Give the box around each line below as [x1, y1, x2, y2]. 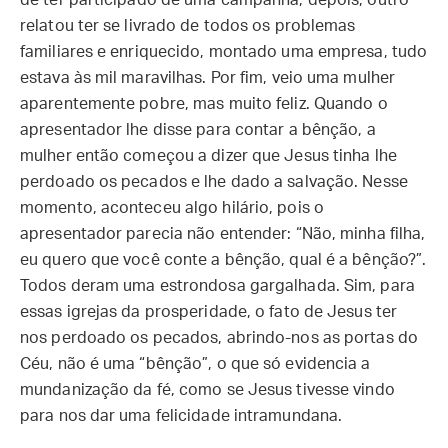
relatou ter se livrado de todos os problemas [20, 18, 356, 34]
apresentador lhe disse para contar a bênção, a [20, 122, 376, 138]
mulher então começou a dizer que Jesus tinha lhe [20, 148, 397, 164]
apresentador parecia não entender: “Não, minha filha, [20, 226, 426, 242]
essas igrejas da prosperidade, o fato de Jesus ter [20, 304, 398, 320]
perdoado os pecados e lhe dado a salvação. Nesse [20, 174, 408, 190]
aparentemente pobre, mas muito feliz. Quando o [20, 96, 388, 112]
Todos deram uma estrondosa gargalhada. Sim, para [20, 278, 415, 294]
